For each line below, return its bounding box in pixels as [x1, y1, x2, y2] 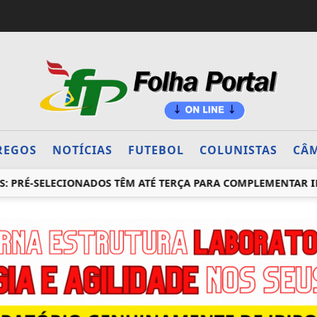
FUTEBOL [127, 142, 184, 158]
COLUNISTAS [199, 142, 277, 158]
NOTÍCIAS [52, 142, 113, 158]
